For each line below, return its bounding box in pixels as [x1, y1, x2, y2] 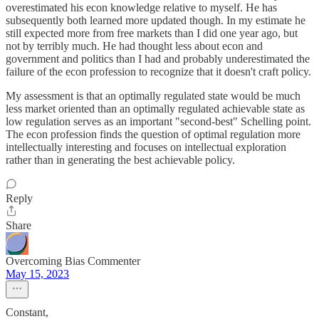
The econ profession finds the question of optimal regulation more [6, 128, 300, 140]
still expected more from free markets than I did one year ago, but [6, 27, 298, 39]
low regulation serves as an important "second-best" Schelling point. [6, 115, 311, 127]
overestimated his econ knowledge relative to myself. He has [6, 1, 277, 14]
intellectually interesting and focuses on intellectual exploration [6, 141, 286, 153]
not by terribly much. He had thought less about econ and [6, 40, 263, 52]
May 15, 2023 [6, 268, 69, 280]
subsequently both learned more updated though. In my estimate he [6, 14, 305, 26]
